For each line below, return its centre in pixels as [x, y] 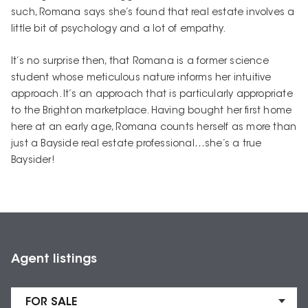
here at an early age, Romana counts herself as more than [154, 128]
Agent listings [54, 260]
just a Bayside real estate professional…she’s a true [136, 145]
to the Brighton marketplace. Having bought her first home [152, 112]
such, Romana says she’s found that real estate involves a [153, 13]
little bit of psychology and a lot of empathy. [119, 29]
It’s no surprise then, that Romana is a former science [140, 62]
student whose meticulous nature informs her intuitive [141, 79]
